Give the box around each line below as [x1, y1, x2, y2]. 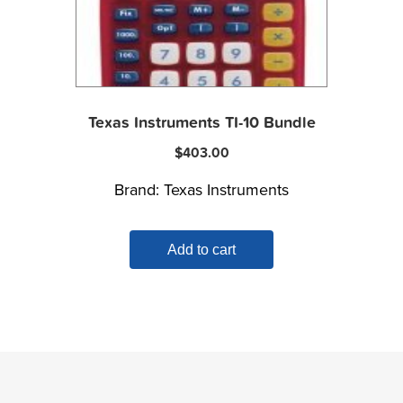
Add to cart [167, 241, 236, 257]
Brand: [114, 179, 164, 200]
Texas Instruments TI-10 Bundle [87, 112, 316, 132]
